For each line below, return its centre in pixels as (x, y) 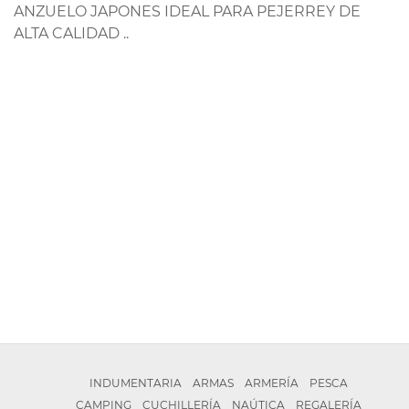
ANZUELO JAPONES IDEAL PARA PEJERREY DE (187, 12)
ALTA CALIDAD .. (71, 34)
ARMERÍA (271, 383)
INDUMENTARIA (135, 383)
